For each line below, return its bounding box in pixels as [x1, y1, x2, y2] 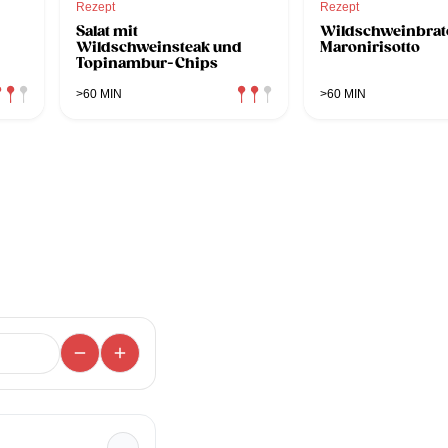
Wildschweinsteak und [76, 37, 242, 56]
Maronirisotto [320, 37, 420, 56]
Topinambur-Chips [76, 53, 217, 72]
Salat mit [76, 21, 138, 40]
